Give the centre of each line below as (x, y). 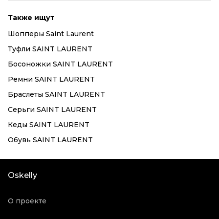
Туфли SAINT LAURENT (50, 49)
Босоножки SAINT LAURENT (60, 64)
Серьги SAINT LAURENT (52, 109)
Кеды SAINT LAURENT (49, 125)
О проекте (27, 201)
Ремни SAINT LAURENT (51, 79)
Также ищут (31, 18)
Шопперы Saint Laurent (51, 34)
